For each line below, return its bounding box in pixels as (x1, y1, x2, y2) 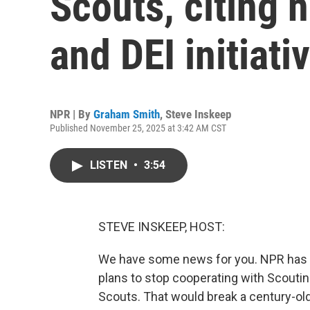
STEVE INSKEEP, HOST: (98, 219, 225, 234)
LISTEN (90, 158, 130, 172)
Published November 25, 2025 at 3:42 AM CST (50, 122, 226, 134)
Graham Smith (93, 107, 160, 121)
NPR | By (50, 107, 93, 121)
